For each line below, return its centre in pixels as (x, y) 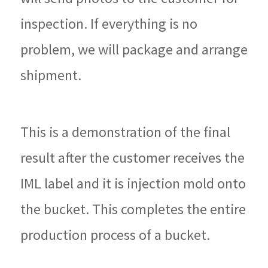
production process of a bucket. (115, 234)
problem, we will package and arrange (134, 49)
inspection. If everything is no (109, 23)
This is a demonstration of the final (125, 132)
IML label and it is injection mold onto (133, 183)
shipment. (51, 75)
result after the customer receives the (133, 157)
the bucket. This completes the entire (133, 209)
